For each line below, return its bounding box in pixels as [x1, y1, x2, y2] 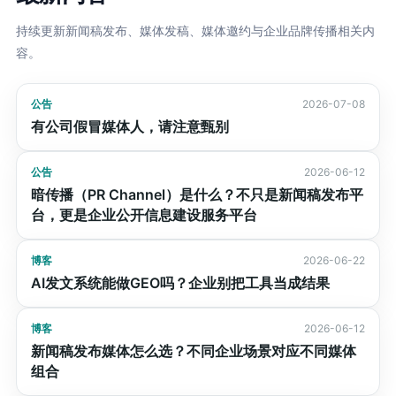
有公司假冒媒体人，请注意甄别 [30, 118, 229, 135]
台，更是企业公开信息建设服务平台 [30, 206, 257, 224]
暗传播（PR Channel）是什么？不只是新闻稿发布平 [30, 186, 363, 203]
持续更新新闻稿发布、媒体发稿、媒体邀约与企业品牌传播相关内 [15, 23, 375, 38]
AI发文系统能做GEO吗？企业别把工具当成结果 [30, 274, 330, 292]
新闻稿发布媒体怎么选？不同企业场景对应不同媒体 [30, 342, 356, 360]
